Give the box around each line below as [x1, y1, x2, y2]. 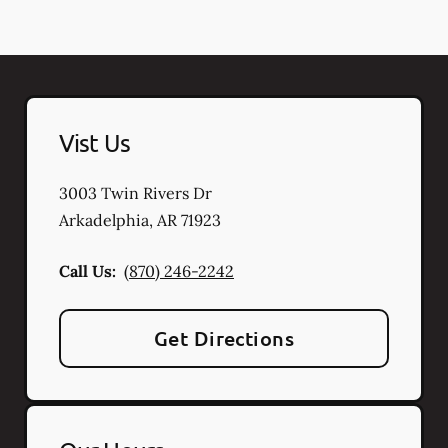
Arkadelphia [59, 210, 149, 230]
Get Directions [153, 325, 295, 351]
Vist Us [59, 128, 130, 157]
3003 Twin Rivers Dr [59, 183, 212, 203]
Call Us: [59, 261, 116, 281]
